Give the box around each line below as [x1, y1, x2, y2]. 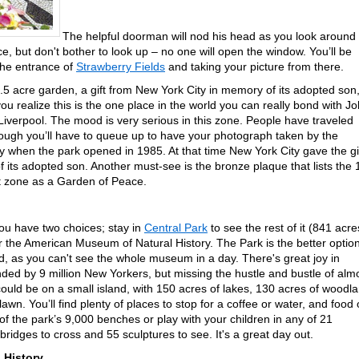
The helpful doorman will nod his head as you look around [63, 30, 356, 42]
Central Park [144, 221, 208, 234]
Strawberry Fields [76, 60, 165, 73]
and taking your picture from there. [165, 60, 344, 73]
